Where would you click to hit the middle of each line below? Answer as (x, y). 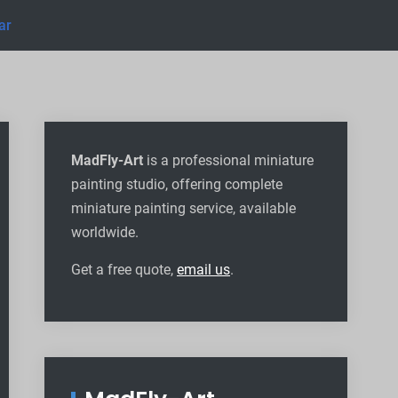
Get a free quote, (124, 270)
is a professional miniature (228, 160)
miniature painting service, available (183, 208)
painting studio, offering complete (177, 184)
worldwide (103, 232)
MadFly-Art (107, 160)
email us (203, 270)
